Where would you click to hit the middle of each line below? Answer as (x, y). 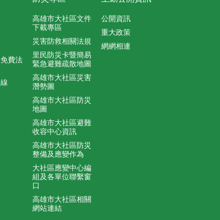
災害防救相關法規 (62, 41)
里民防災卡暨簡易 (62, 55)
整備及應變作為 (58, 154)
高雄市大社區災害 (62, 78)
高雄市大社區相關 (62, 199)
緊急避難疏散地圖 (62, 64)
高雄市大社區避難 (62, 123)
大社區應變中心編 (62, 168)
